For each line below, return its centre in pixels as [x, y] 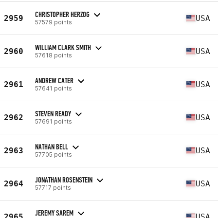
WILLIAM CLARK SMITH [63, 47]
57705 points [54, 154]
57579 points [54, 22]
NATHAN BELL [52, 146]
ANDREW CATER [54, 80]
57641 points [54, 88]
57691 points [54, 121]
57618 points [54, 55]
